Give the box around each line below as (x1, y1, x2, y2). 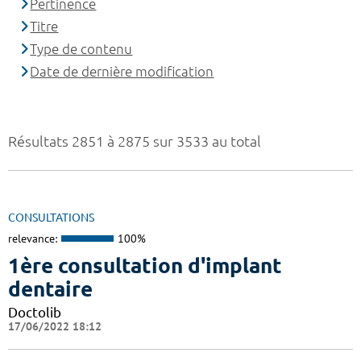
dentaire (8, 276, 93, 301)
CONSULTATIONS (8, 211, 94, 225)
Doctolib (8, 304, 61, 320)
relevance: (8, 231, 57, 247)
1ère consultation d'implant (8, 253, 282, 277)
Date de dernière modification (30, 64, 214, 80)
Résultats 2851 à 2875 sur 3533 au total (8, 133, 261, 150)
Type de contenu (30, 41, 133, 57)
